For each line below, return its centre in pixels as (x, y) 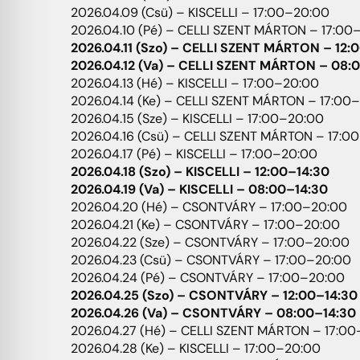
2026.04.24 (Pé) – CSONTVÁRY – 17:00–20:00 (208, 278)
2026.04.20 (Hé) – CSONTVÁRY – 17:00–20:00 (209, 207)
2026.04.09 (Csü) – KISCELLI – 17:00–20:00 (200, 13)
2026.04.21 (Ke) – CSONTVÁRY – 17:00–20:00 (205, 225)
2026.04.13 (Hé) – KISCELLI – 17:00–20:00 (195, 84)
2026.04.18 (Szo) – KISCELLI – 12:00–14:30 (200, 172)
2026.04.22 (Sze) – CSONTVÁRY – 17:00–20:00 (210, 243)
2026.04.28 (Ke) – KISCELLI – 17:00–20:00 (196, 349)
